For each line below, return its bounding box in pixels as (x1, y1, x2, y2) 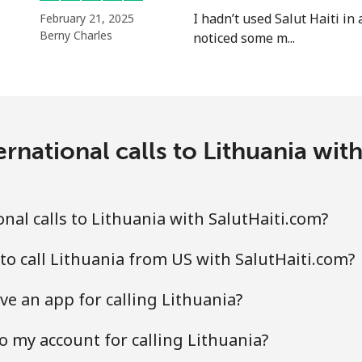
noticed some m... (193, 29, 295, 47)
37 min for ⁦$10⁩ (223, 97, 310, 115)
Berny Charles (40, 27, 112, 43)
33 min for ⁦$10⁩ (223, 55, 310, 73)
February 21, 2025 (40, 11, 134, 26)
